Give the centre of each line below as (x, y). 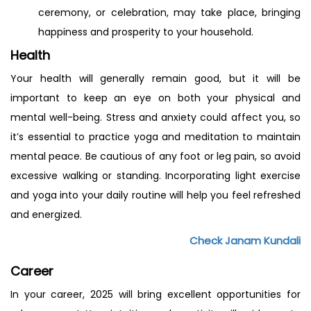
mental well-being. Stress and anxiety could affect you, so (155, 117)
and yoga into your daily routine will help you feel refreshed (155, 195)
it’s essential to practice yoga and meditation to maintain (155, 136)
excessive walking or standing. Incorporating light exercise (155, 175)
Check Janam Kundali (245, 240)
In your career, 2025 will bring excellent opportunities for (155, 294)
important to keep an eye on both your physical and (155, 98)
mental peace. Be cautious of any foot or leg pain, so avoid (155, 156)
